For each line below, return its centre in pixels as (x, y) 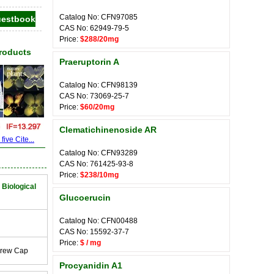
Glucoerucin (85, 198)
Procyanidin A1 (91, 265)
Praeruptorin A (89, 62)
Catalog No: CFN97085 (98, 17)
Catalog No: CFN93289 (98, 153)
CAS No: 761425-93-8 (96, 164)
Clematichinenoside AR (108, 130)
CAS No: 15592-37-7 (94, 232)
